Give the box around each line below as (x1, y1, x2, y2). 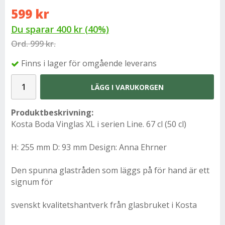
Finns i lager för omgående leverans (21, 58, 157, 69)
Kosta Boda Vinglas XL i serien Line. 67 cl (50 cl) (11, 119, 186, 130)
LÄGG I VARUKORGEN (90, 82, 164, 92)
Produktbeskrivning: (11, 107, 93, 119)
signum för (11, 176, 53, 188)
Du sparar (11, 23, 56, 35)
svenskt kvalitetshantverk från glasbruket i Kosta (11, 199, 197, 211)
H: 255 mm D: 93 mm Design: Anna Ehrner (11, 142, 167, 153)
